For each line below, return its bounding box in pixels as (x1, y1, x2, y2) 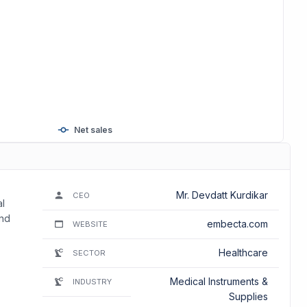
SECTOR (72, 247, 106, 258)
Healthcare (218, 247, 268, 259)
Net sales (73, 125, 112, 136)
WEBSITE (72, 219, 108, 229)
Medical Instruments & (169, 275, 268, 288)
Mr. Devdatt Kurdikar (230, 189, 268, 201)
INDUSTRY (72, 276, 112, 286)
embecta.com (206, 218, 268, 230)
